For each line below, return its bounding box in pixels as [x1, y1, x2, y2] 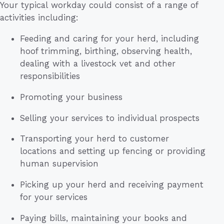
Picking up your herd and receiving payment [20, 179, 203, 190]
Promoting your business [20, 91, 122, 102]
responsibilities [20, 70, 80, 81]
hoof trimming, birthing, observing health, [20, 45, 192, 56]
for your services [20, 192, 87, 202]
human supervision [20, 158, 98, 169]
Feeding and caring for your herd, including [20, 33, 199, 43]
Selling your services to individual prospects [20, 112, 199, 123]
